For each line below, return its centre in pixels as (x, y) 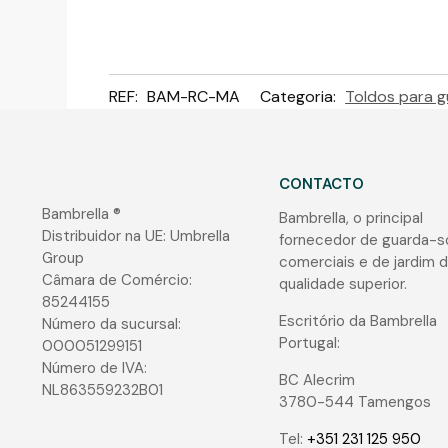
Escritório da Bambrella (358, 321)
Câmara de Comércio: (116, 279)
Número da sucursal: (111, 323)
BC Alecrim (317, 380)
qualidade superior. (343, 284)
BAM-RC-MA (194, 96)
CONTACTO (322, 183)
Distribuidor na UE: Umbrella (135, 235)
